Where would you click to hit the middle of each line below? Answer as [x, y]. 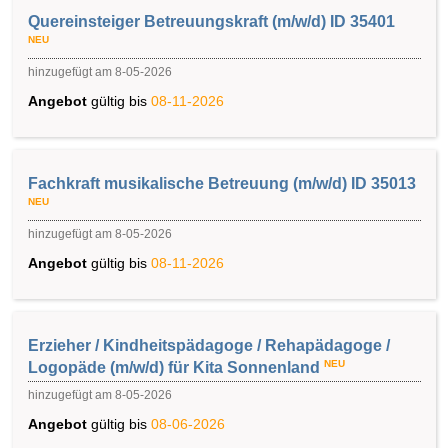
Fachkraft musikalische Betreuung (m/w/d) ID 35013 [222, 183]
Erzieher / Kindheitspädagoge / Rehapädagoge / [209, 345]
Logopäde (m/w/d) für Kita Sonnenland [174, 367]
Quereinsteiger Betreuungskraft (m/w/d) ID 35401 [211, 21]
